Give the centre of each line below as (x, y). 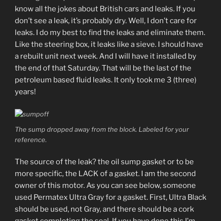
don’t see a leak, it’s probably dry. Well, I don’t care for (106, 21)
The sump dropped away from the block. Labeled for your (102, 129)
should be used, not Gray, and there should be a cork (104, 209)
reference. (31, 139)
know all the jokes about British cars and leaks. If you (105, 9)
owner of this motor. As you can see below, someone (105, 186)
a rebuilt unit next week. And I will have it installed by (106, 56)
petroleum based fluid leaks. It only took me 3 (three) (106, 80)
